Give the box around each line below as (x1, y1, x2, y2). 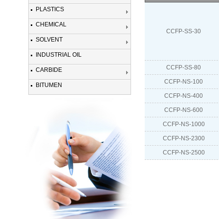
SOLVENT (35, 36, 63, 44)
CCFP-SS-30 (166, 28, 201, 35)
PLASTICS (35, 6, 64, 13)
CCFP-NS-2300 (162, 135, 205, 142)
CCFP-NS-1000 (162, 121, 205, 128)
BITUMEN (35, 82, 62, 89)
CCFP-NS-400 (164, 92, 203, 99)
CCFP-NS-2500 (162, 149, 205, 156)
